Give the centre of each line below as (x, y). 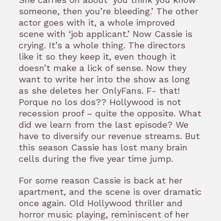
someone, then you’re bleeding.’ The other (109, 11)
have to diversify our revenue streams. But (109, 136)
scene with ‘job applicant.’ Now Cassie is (106, 34)
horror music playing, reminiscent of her (104, 214)
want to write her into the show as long (104, 79)
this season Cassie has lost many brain (103, 147)
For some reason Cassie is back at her (101, 180)
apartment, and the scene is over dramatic (110, 191)
